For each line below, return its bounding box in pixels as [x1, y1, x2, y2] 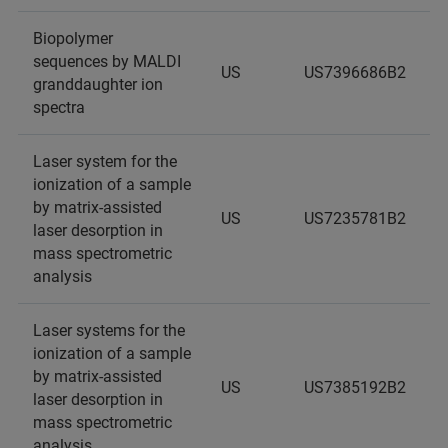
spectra [33, 98, 85, 117]
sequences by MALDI [33, 52, 181, 71]
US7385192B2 [304, 378, 406, 397]
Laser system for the [33, 152, 177, 171]
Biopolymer [33, 29, 113, 48]
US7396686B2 [304, 63, 406, 82]
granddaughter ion [33, 75, 163, 94]
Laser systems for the [33, 321, 185, 340]
